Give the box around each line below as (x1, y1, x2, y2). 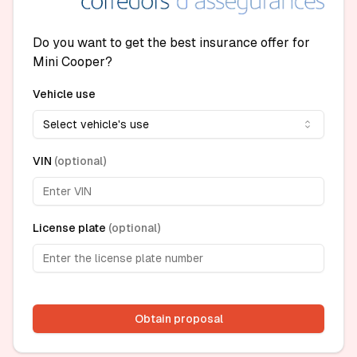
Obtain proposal (134, 312, 223, 326)
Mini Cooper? (33, 54, 112, 70)
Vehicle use (33, 88, 96, 101)
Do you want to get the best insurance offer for (33, 35, 310, 51)
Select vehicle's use (43, 118, 149, 131)
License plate (33, 222, 106, 235)
